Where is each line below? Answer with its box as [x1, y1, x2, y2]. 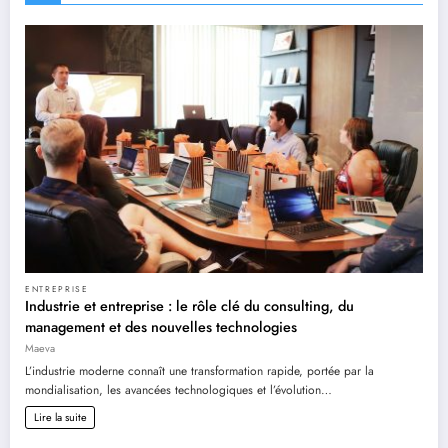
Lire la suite [33, 409, 87, 426]
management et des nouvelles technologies [25, 316, 297, 337]
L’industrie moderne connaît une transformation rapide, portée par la [25, 361, 374, 380]
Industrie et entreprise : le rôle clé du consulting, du [25, 295, 354, 316]
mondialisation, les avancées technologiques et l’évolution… [25, 380, 332, 399]
